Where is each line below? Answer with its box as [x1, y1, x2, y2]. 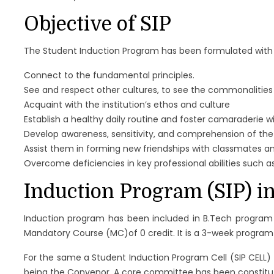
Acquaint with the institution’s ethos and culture [23, 98, 230, 111]
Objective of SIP [23, 12, 171, 35]
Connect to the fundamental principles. [23, 68, 194, 81]
